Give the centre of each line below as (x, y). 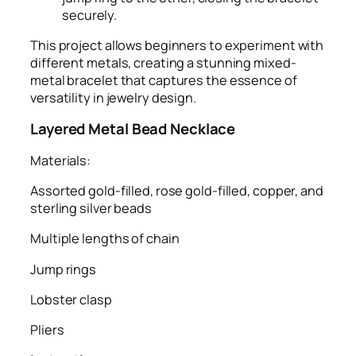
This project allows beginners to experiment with (177, 45)
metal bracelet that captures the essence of (164, 80)
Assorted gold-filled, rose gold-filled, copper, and (177, 191)
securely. (90, 15)
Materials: (60, 160)
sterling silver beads (91, 208)
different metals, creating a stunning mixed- (163, 62)
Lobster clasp (71, 299)
